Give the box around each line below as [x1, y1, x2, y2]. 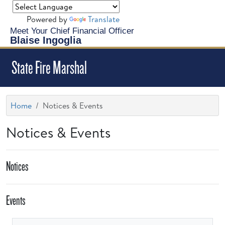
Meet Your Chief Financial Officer [10, 26, 134, 36]
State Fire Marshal [12, 58, 87, 78]
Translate [88, 14, 120, 25]
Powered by [27, 14, 69, 25]
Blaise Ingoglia [10, 35, 81, 46]
